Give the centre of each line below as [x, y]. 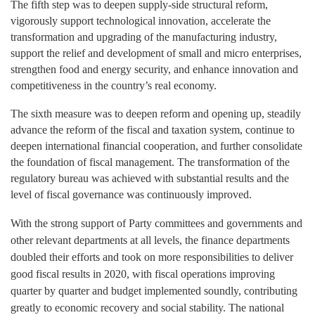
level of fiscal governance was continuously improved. [131, 194]
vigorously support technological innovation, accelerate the [141, 21]
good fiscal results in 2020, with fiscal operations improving [143, 274]
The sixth [31, 113]
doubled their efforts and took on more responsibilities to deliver [152, 257]
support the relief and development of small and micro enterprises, [156, 53]
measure [73, 113]
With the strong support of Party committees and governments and [156, 223]
